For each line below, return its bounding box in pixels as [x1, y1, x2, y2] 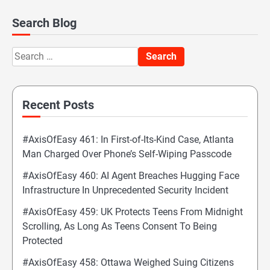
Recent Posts [22, 98, 94, 113]
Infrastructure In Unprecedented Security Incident [22, 184, 228, 196]
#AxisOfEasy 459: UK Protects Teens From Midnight [22, 206, 243, 218]
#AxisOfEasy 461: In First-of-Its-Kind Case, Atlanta [22, 134, 234, 146]
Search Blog [12, 16, 77, 31]
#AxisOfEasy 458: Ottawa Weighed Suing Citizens [22, 257, 234, 269]
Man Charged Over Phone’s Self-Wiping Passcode [22, 148, 231, 160]
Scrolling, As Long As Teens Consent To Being [22, 221, 217, 233]
